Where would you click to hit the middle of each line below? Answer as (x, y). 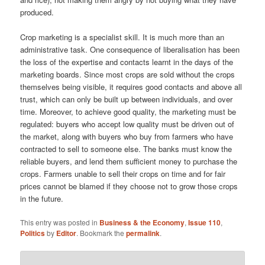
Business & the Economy (142, 222)
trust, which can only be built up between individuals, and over (127, 99)
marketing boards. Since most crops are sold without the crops (128, 74)
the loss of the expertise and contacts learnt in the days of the (127, 62)
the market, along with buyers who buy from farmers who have (127, 136)
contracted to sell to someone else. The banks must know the (126, 148)
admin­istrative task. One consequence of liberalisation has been (130, 49)
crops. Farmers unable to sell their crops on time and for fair (123, 173)
